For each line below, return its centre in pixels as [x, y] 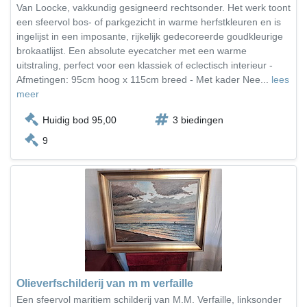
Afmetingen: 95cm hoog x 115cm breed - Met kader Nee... [144, 79]
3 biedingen [198, 120]
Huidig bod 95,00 [79, 120]
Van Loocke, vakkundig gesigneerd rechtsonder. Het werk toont [153, 8]
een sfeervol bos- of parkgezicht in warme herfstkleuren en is [149, 22]
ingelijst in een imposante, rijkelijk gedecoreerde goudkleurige [150, 36]
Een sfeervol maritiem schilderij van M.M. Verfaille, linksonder [149, 299]
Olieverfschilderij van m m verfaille [105, 283]
